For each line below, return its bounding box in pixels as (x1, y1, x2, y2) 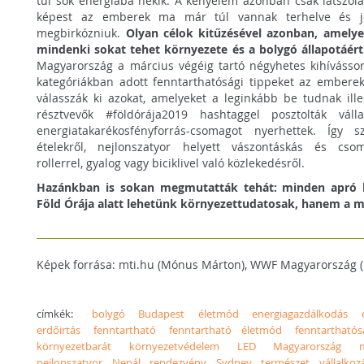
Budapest (138, 305, 185, 321)
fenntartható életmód (169, 322, 282, 337)
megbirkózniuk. (37, 24, 126, 41)
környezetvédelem (128, 338, 219, 353)
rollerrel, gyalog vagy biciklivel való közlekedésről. (37, 154, 305, 171)
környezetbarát (37, 338, 112, 353)
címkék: (37, 305, 93, 321)
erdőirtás (37, 322, 81, 337)
